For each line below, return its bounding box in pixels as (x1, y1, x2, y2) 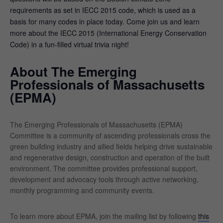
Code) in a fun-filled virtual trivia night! (10, 39, 129, 50)
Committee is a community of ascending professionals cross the (10, 130, 211, 140)
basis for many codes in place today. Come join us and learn (10, 16, 200, 27)
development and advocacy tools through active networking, (10, 174, 199, 184)
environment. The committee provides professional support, (10, 163, 198, 173)
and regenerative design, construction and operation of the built (10, 152, 210, 162)
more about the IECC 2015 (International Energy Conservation (10, 28, 207, 38)
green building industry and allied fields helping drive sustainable (10, 141, 213, 151)
